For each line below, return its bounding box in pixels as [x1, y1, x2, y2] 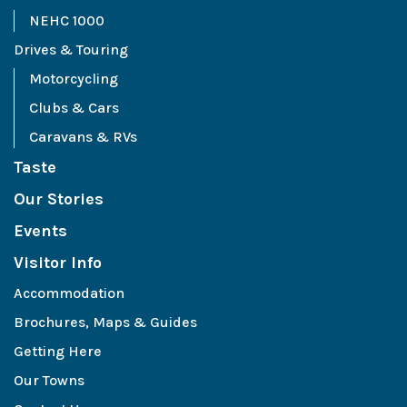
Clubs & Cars [29, 99, 119, 116]
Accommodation [14, 284, 124, 302]
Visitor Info [14, 253, 102, 273]
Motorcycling [29, 70, 118, 87]
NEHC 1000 [29, 12, 104, 29]
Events [14, 221, 67, 241]
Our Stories [14, 189, 104, 209]
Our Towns [14, 372, 84, 389]
